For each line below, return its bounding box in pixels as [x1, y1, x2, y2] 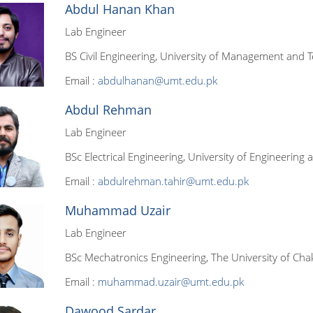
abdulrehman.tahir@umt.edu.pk [97, 174, 249, 188]
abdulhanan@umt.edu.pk [97, 73, 217, 87]
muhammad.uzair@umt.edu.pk [97, 275, 244, 289]
